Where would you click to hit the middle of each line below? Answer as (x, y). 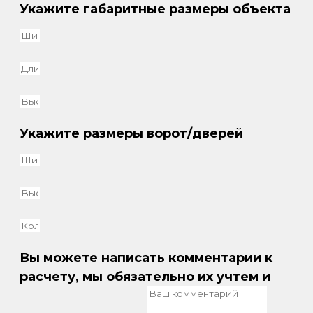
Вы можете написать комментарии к (146, 257)
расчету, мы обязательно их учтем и (145, 276)
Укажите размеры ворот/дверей (131, 133)
